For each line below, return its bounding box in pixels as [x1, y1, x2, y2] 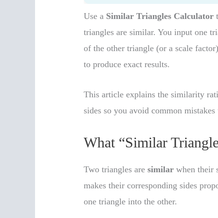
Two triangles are [84, 164, 148, 174]
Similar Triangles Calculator [106, 11, 214, 21]
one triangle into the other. [84, 196, 178, 206]
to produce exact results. [84, 59, 170, 70]
